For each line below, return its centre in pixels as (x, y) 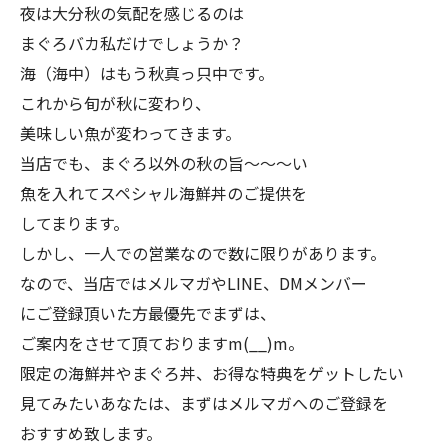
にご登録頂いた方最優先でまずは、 (148, 313)
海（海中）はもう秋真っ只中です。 (147, 73)
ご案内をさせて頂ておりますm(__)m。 (162, 343)
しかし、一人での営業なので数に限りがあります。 (203, 253)
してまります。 (74, 223)
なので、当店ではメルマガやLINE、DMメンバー (193, 283)
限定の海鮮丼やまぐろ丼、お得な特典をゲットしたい (212, 373)
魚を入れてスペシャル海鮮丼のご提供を (163, 193)
